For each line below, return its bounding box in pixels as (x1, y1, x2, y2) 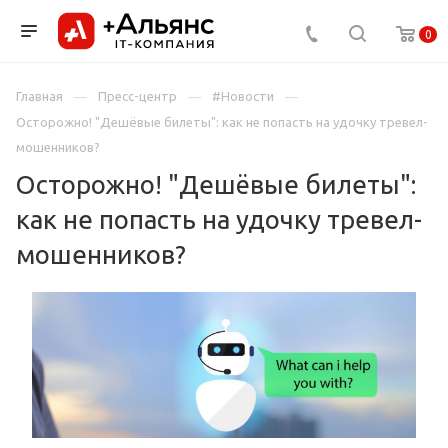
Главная (16, 89, 63, 103)
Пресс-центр (98, 89, 177, 103)
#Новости (212, 89, 274, 103)
